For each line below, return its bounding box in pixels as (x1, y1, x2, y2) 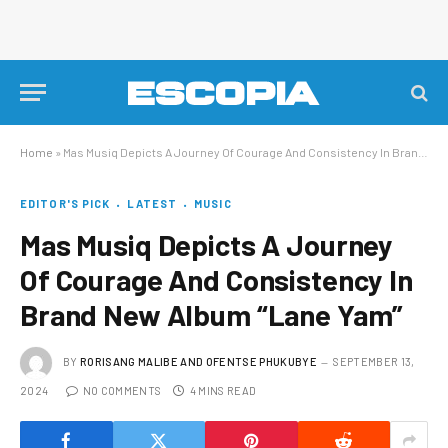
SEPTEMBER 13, (333, 354, 415, 368)
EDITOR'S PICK (20, 197, 111, 210)
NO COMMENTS (82, 384, 162, 397)
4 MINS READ (189, 384, 257, 397)
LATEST (127, 197, 178, 210)
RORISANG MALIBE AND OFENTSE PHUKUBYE (80, 354, 317, 368)
